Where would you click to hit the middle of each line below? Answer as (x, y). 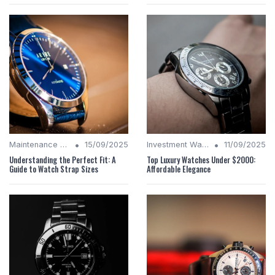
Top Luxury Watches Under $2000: (201, 160)
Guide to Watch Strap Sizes (54, 169)
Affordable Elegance (179, 169)
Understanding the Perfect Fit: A (63, 160)
